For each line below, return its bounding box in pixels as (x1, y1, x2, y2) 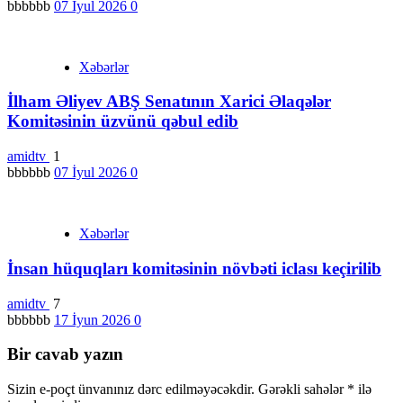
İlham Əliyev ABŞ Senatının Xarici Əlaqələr (7, 92, 331, 112)
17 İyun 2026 (54, 311, 134, 327)
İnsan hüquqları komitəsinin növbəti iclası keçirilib (7, 258, 381, 278)
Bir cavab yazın (7, 345, 123, 364)
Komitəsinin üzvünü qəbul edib (7, 112, 238, 131)
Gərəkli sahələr (258, 381, 347, 398)
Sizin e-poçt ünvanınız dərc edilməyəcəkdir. (7, 381, 255, 398)
